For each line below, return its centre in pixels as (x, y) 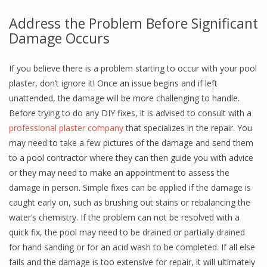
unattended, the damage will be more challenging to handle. (124, 98)
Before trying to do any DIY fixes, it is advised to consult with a (130, 113)
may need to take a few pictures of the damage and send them (131, 143)
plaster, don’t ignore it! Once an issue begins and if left (113, 83)
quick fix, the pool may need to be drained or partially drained (127, 232)
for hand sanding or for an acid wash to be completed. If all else (132, 247)
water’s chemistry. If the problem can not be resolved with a (124, 217)
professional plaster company (66, 128)
